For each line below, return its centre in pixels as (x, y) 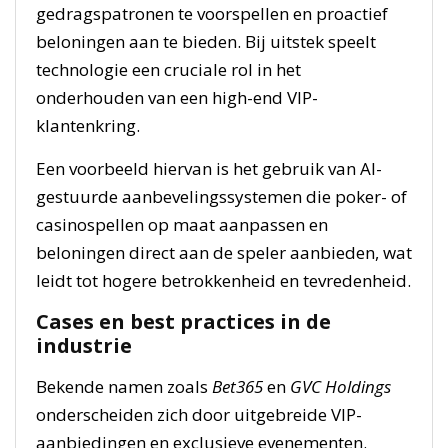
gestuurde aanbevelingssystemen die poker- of (221, 196)
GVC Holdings (340, 386)
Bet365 (237, 386)
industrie (84, 345)
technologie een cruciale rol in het (168, 69)
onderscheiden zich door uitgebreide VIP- (199, 414)
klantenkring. (88, 125)
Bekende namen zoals (124, 386)
